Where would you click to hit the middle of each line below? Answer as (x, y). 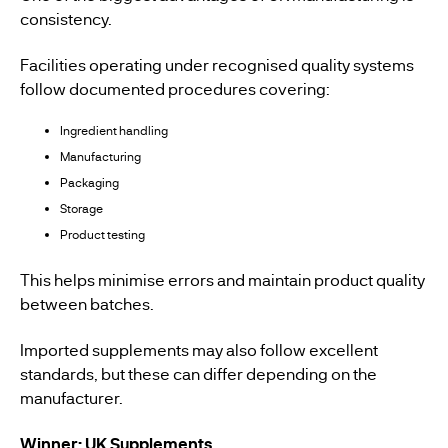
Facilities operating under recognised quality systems (217, 64)
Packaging (89, 182)
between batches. (87, 303)
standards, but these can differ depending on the (198, 373)
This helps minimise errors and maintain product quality (222, 279)
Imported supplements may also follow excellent (199, 349)
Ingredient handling (114, 130)
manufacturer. (71, 397)
